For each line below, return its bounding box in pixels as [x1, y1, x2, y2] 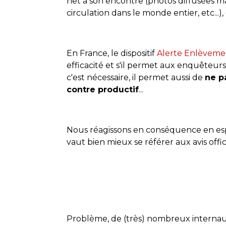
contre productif [67, 84, 139, 94]
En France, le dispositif [67, 48, 157, 58]
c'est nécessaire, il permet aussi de [67, 72, 205, 82]
